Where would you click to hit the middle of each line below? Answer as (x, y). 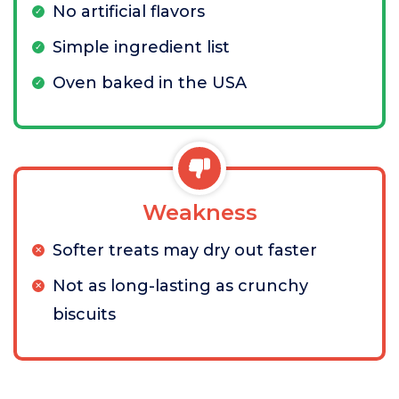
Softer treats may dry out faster (185, 250)
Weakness (199, 212)
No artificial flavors (129, 12)
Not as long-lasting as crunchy (180, 286)
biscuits (84, 314)
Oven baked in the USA (150, 83)
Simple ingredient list (141, 47)
